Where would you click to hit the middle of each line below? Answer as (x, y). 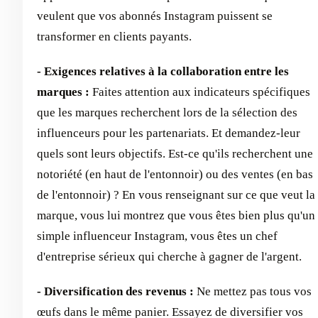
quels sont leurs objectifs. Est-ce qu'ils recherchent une (175, 153)
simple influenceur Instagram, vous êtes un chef (157, 236)
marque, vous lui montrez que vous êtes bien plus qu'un (176, 215)
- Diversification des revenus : (115, 291)
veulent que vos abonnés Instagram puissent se (155, 16)
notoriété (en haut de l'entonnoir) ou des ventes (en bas (175, 174)
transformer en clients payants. (114, 36)
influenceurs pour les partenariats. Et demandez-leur (169, 133)
